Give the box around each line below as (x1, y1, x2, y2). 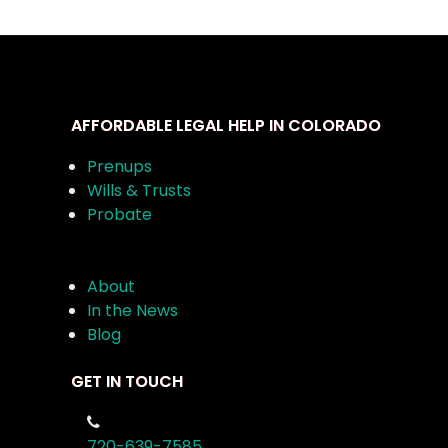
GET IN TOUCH (71, 370, 184, 394)
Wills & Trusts (87, 179, 192, 203)
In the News (87, 299, 179, 323)
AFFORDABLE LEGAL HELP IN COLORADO (71, 114, 382, 138)
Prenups (87, 155, 153, 179)
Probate (87, 203, 153, 227)
